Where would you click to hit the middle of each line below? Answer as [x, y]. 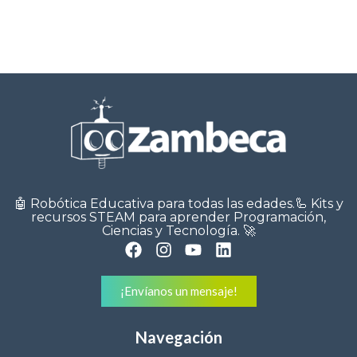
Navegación [178, 337]
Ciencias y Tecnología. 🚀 [178, 230]
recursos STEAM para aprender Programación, [178, 217]
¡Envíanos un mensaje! [178, 290]
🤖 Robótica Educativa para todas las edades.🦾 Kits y [178, 203]
